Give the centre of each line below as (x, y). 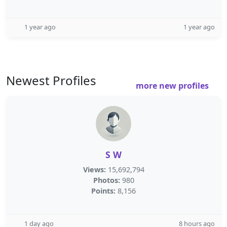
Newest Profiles (51, 80)
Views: (94, 169)
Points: (103, 191)
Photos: (106, 180)
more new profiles (173, 86)
